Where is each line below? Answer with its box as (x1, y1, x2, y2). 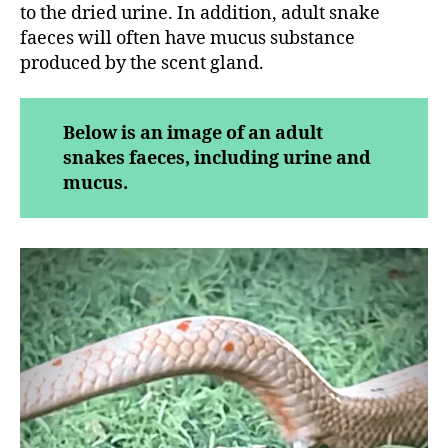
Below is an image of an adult (62, 121, 323, 145)
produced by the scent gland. (20, 51, 264, 75)
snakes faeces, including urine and (62, 146, 371, 170)
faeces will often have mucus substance (20, 26, 355, 50)
